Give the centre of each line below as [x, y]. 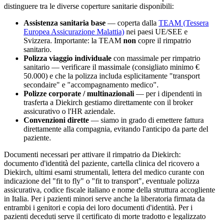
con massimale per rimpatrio [156, 58]
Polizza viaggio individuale [68, 58]
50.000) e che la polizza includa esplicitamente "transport [112, 76]
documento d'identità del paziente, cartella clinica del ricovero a [102, 163]
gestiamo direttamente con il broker [138, 102]
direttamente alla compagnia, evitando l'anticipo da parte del [116, 129]
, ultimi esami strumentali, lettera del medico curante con [118, 172]
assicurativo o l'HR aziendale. [69, 111]
